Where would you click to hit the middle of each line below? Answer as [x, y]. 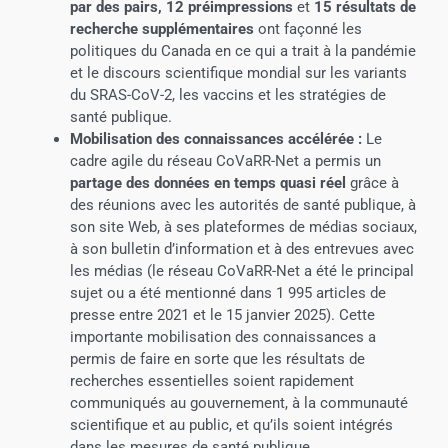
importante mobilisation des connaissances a [222, 336]
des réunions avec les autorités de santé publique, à [242, 204]
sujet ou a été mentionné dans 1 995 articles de [227, 292]
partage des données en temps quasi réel [209, 182]
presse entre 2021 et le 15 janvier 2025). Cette [222, 314]
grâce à [374, 182]
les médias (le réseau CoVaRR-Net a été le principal [241, 270]
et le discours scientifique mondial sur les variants [238, 72]
